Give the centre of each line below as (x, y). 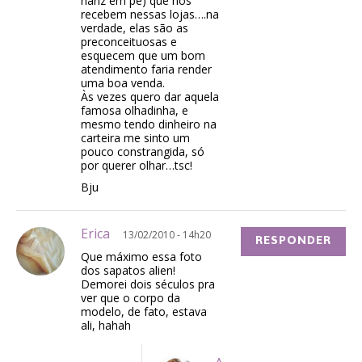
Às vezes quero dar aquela (150, 97)
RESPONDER (293, 241)
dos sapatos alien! (128, 271)
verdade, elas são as (135, 28)
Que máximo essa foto (141, 257)
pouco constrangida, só (143, 152)
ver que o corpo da (130, 298)
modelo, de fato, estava (144, 312)
